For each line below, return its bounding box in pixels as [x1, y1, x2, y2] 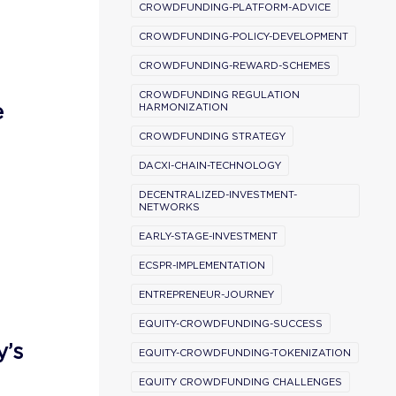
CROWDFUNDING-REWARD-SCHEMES [139, 59, 331, 72]
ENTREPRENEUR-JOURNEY [139, 288, 274, 301]
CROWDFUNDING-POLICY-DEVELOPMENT [139, 30, 348, 42]
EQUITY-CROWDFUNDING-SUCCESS [139, 317, 323, 330]
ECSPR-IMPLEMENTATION [139, 259, 265, 271]
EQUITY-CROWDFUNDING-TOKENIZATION [139, 346, 351, 359]
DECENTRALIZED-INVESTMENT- [139, 188, 297, 201]
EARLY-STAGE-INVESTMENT [139, 230, 278, 242]
